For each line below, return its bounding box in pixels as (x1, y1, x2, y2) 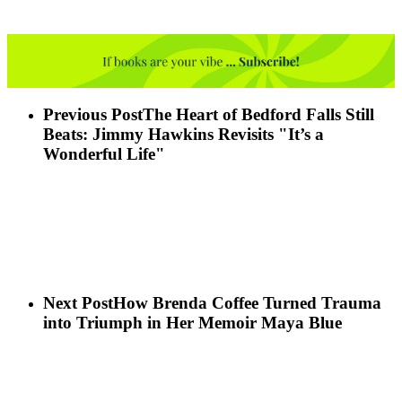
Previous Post (43, 104, 143, 124)
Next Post (43, 293, 113, 313)
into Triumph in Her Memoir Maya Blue (43, 313, 342, 333)
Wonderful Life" (43, 144, 165, 163)
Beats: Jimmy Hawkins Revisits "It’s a (43, 124, 324, 144)
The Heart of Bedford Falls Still (143, 104, 374, 124)
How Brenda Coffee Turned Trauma (113, 293, 381, 313)
